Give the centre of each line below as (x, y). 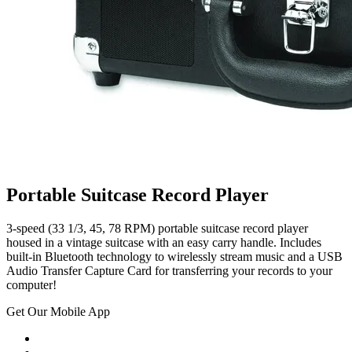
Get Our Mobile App (58, 311)
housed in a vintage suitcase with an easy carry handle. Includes (164, 242)
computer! (31, 284)
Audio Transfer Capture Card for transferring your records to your (169, 270)
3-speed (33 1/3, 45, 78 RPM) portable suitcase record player (157, 228)
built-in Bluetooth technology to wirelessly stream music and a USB (174, 256)
